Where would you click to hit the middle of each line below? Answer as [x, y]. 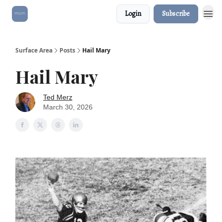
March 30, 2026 [68, 107]
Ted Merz [58, 97]
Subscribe [176, 14]
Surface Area [34, 50]
